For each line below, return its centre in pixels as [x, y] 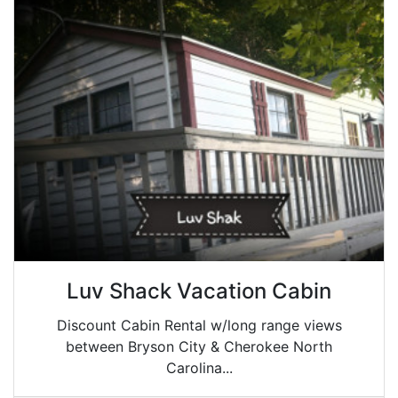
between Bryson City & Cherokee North [199, 346]
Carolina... [199, 368]
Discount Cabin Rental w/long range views [199, 325]
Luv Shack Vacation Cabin [199, 291]
